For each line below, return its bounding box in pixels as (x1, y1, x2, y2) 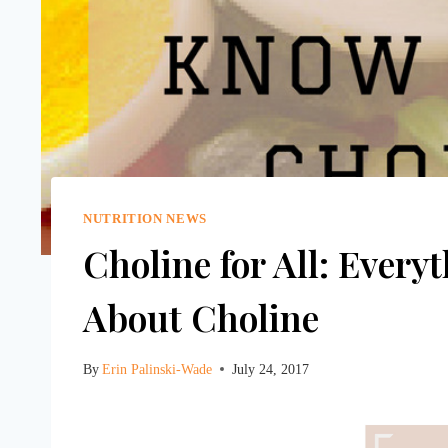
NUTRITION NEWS (83, 212, 207, 227)
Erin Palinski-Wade (102, 360, 213, 377)
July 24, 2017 (232, 360, 310, 377)
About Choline (83, 292, 319, 341)
